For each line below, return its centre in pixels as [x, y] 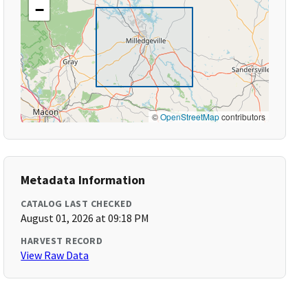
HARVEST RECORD [62, 241]
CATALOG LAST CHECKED [77, 203]
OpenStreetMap [189, 117]
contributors [242, 117]
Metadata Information [83, 180]
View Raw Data [55, 255]
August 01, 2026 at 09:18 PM [85, 218]
